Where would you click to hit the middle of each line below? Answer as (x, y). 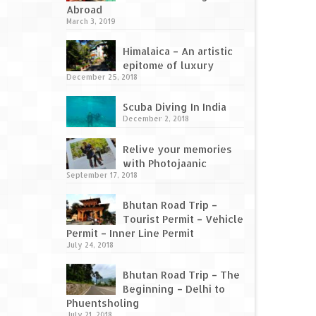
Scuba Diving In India (174, 107)
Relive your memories (177, 150)
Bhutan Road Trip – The (181, 275)
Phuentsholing (103, 303)
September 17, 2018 (102, 175)
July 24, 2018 (90, 245)
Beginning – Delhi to (174, 289)
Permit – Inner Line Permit (130, 233)
